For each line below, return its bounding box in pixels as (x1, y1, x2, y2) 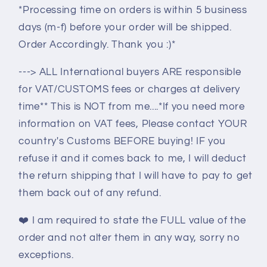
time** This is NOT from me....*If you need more (18, 101, 245, 112)
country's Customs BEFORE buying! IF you (18, 135, 226, 147)
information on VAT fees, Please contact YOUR (18, 118, 247, 129)
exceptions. (18, 250, 74, 261)
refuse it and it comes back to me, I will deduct (18, 153, 247, 164)
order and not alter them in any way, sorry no (18, 232, 241, 244)
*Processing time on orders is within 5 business (18, 4, 247, 15)
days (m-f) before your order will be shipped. (18, 21, 232, 33)
